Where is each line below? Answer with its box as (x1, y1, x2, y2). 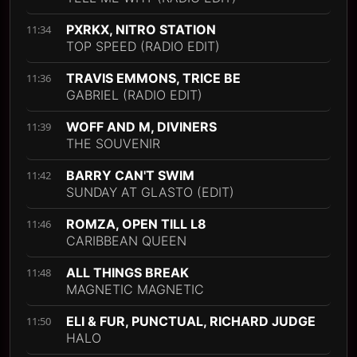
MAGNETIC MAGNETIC (66, 281, 204, 297)
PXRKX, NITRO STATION (66, 22, 216, 37)
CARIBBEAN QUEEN (66, 233, 186, 249)
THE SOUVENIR (66, 135, 160, 151)
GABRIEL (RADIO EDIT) (66, 87, 202, 103)
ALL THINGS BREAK (66, 265, 189, 280)
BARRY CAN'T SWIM (66, 167, 194, 183)
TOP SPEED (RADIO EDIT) (66, 38, 220, 54)
